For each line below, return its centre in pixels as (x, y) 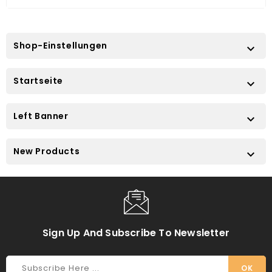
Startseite (38, 81)
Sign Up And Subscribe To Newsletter (136, 233)
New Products (47, 151)
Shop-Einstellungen (60, 46)
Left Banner (41, 116)
